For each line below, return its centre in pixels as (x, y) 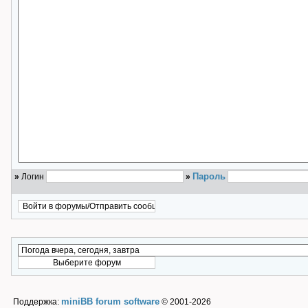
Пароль (209, 176)
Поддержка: (37, 302)
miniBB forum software (110, 301)
